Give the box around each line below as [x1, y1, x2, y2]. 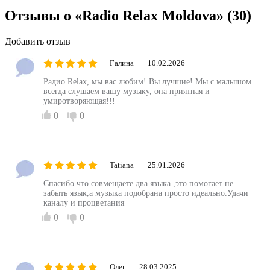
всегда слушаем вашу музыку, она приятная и [43, 86, 210, 96]
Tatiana [110, 160, 134, 169]
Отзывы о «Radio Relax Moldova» [5, 7, 227, 24]
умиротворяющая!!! [43, 96, 115, 105]
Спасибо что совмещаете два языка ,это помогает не [43, 178, 233, 188]
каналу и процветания [43, 198, 124, 207]
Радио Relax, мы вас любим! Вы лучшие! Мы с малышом [43, 77, 251, 86]
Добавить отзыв [5, 36, 71, 46]
